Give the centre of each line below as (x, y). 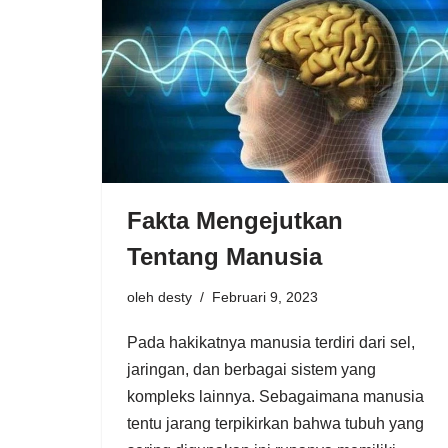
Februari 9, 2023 (265, 296)
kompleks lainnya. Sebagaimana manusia (275, 396)
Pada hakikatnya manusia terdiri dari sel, (271, 342)
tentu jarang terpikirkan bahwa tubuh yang (275, 423)
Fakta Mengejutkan (235, 220)
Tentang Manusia (224, 256)
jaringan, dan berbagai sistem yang (251, 369)
